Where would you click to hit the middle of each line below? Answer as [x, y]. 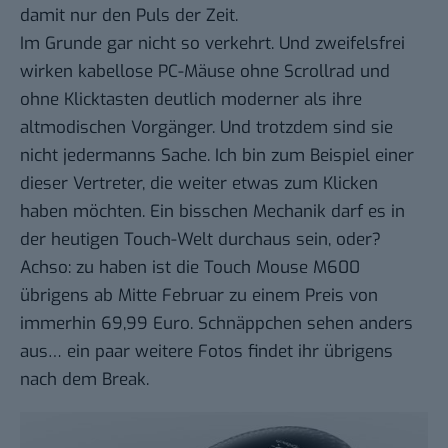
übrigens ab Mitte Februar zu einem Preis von [199, 296]
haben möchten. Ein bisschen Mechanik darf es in [212, 212]
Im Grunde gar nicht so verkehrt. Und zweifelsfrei [212, 44]
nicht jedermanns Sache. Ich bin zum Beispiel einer [217, 156]
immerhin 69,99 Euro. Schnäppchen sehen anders [216, 324]
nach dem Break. [87, 380]
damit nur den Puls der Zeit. [129, 16]
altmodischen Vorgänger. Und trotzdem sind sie [206, 128]
